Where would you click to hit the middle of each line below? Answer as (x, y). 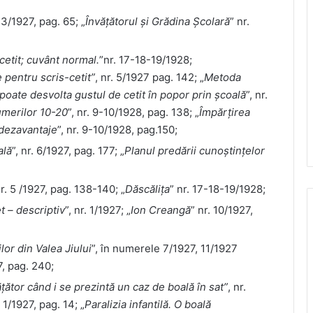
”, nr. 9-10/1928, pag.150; (117, 129)
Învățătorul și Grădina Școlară (158, 21)
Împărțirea (225, 112)
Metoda (223, 77)
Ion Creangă (161, 210)
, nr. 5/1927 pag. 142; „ (150, 77)
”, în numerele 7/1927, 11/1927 (165, 248)
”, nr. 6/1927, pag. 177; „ (68, 150)
